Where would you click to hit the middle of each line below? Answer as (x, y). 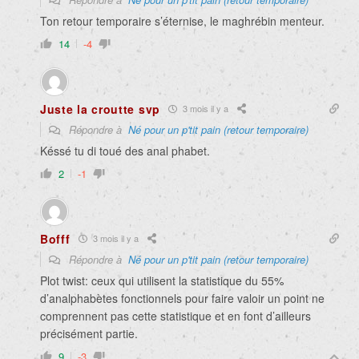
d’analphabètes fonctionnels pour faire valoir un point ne (182, 298)
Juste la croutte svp (100, 109)
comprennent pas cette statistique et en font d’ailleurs (175, 315)
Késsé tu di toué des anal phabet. (125, 150)
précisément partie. (89, 333)
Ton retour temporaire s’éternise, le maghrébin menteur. (182, 20)
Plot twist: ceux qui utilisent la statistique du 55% (162, 280)
